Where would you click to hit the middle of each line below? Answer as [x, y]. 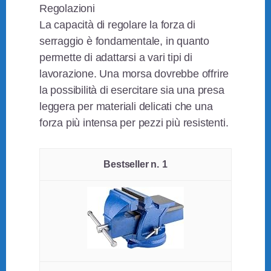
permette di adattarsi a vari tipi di [116, 58]
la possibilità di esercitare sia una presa [132, 90]
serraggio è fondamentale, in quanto [125, 41]
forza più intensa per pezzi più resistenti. [134, 123]
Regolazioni [67, 9]
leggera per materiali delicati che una [126, 107]
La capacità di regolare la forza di [118, 25]
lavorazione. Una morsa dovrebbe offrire [134, 74]
